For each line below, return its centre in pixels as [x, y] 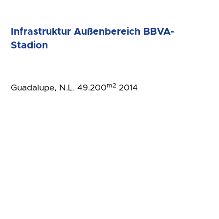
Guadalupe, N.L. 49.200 [59, 88]
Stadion [30, 46]
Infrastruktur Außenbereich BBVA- [93, 32]
